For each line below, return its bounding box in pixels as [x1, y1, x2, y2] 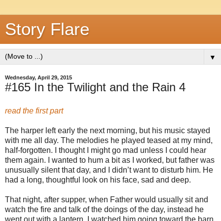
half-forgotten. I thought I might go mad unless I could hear [5, 146, 206, 154]
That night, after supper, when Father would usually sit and [5, 195, 208, 204]
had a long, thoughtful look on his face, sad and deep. [5, 175, 191, 184]
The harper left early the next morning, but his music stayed [5, 126, 210, 135]
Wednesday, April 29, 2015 [5, 74, 72, 80]
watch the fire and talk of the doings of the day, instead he [5, 205, 204, 214]
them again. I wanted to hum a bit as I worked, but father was [5, 155, 215, 164]
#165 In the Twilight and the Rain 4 [5, 80, 185, 94]
